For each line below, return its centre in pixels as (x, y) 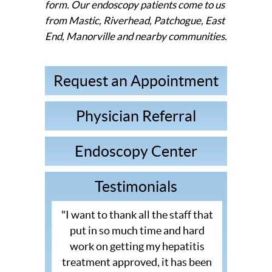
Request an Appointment (136, 81)
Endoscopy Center (136, 151)
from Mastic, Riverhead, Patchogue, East (135, 21)
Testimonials (136, 187)
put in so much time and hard (137, 231)
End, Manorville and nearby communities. (136, 36)
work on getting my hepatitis (137, 246)
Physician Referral (136, 116)
